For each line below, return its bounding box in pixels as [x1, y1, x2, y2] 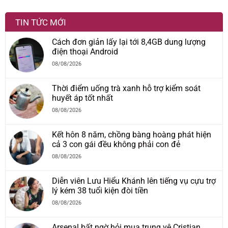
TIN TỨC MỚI [15, 17, 66, 27]
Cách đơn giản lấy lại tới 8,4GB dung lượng [52, 37, 206, 47]
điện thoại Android [52, 46, 118, 56]
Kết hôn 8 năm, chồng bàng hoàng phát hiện [52, 129, 211, 139]
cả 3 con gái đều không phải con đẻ [52, 139, 180, 149]
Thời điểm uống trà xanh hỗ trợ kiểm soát [52, 83, 201, 93]
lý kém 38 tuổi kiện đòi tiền [52, 185, 148, 195]
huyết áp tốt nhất [52, 93, 113, 103]
